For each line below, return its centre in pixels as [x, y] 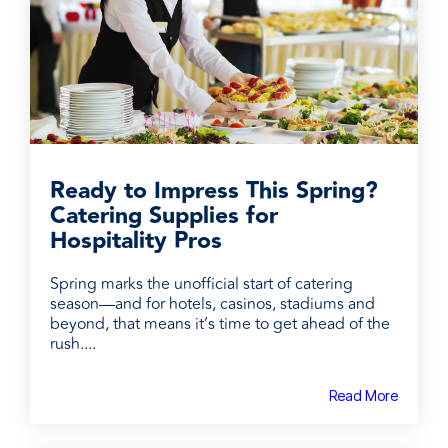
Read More [363, 396]
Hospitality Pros [136, 241]
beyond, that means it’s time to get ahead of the [220, 324]
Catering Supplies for [164, 216]
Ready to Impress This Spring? [214, 191]
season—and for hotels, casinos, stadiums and [212, 304]
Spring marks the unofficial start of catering [201, 284]
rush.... [73, 344]
